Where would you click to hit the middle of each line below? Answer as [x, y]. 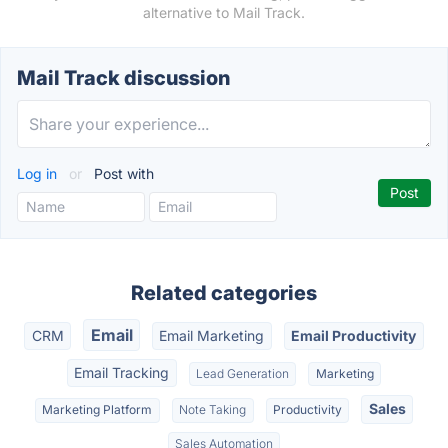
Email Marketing [212, 335]
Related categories [224, 292]
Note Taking [213, 410]
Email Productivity [354, 335]
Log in [39, 173]
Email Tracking [122, 373]
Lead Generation [242, 374]
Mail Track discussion [123, 77]
